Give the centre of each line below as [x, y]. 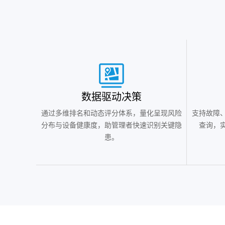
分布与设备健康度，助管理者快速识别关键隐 [111, 126]
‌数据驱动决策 [111, 97]
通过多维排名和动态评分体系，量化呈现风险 [111, 114]
